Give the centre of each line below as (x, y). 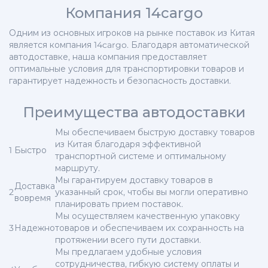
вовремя (33, 198)
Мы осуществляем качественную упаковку (147, 216)
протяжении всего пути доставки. (128, 240)
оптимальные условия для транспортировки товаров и (127, 69)
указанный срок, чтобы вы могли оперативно (152, 192)
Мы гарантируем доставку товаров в (134, 180)
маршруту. (77, 168)
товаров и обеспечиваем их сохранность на (150, 228)
